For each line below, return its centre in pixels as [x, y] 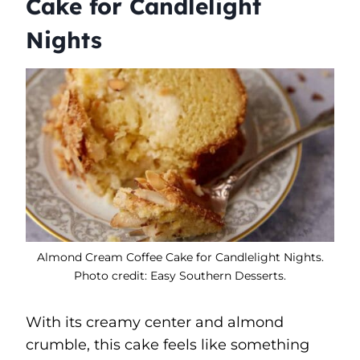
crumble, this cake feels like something [168, 344]
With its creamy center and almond [155, 322]
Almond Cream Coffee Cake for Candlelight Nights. [180, 257]
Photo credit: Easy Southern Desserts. [180, 275]
